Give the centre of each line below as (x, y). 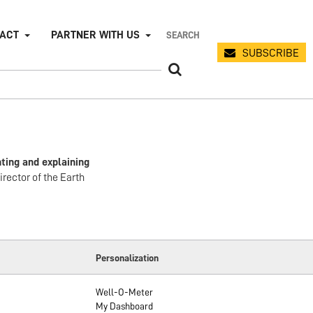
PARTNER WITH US (95, 35)
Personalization (128, 258)
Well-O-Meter (125, 292)
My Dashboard (125, 306)
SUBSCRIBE (271, 53)
